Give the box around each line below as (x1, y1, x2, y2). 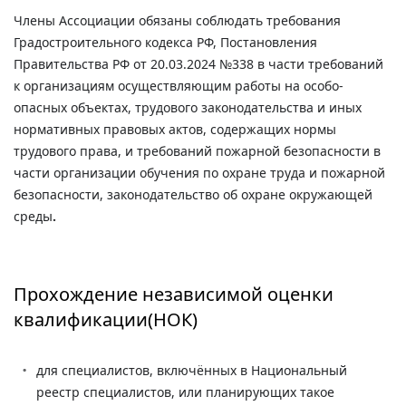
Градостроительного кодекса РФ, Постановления (14, 33, 317, 51)
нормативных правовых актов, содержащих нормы (14, 120, 336, 138)
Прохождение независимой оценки (14, 281, 333, 306)
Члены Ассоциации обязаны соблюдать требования (14, 11, 341, 29)
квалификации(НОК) (14, 306, 198, 332)
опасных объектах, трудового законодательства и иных (14, 98, 362, 116)
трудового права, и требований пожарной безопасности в (14, 141, 381, 159)
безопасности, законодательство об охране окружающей (14, 185, 372, 203)
